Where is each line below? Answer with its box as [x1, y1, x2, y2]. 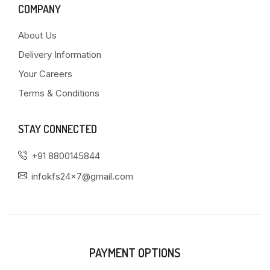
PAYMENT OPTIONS [89, 244, 181, 260]
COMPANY [18, 2, 61, 16]
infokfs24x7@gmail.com [31, 170, 133, 182]
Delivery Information [18, 48, 101, 60]
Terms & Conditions [18, 87, 99, 99]
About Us [18, 29, 57, 41]
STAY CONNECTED [18, 122, 97, 136]
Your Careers [18, 67, 72, 80]
